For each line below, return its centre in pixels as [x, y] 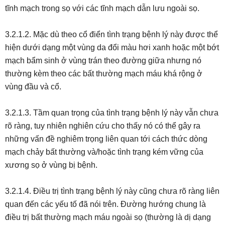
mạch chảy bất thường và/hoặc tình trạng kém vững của [104, 152]
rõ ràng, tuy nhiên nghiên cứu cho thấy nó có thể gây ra [103, 126]
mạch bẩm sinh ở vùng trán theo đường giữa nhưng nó [103, 61]
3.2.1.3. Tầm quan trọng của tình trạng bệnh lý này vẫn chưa [112, 113]
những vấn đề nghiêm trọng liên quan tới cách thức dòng [106, 139]
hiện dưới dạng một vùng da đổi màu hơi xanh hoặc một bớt [112, 47]
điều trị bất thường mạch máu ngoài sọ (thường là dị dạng [108, 217]
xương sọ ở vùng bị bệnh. [51, 165]
